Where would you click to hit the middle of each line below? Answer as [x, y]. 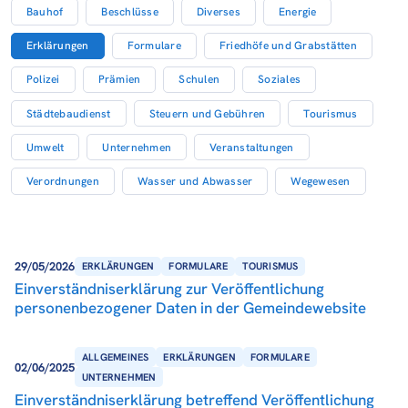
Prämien [119, 80]
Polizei [43, 80]
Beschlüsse [130, 12]
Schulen [199, 80]
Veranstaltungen [252, 147]
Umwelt [46, 147]
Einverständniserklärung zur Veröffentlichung [169, 289]
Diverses [218, 12]
